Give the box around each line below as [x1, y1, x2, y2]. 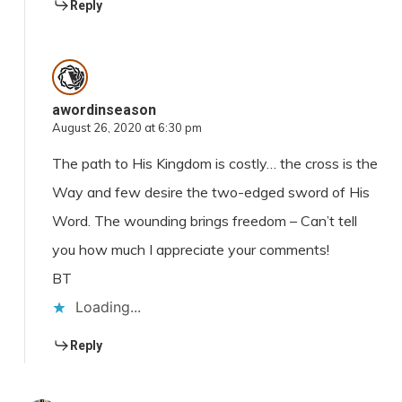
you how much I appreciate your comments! [51, 240, 329, 259]
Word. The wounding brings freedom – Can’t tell [51, 212, 357, 231]
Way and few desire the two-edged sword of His [51, 183, 370, 202]
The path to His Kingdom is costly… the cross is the [51, 154, 378, 173]
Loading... [74, 298, 141, 317]
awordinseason [51, 101, 156, 119]
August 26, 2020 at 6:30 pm [51, 120, 202, 135]
